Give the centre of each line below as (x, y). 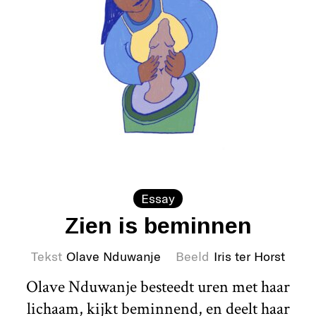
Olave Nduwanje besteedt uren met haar (158, 286)
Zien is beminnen (158, 225)
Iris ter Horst (249, 256)
